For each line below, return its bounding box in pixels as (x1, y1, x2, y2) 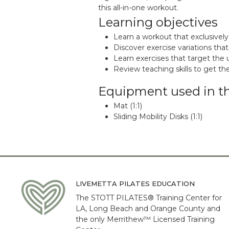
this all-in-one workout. (98, 3, 178, 12)
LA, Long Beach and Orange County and (76, 204, 220, 214)
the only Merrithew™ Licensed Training (76, 215, 215, 224)
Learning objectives (98, 15, 218, 30)
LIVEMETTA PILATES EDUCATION (76, 179, 195, 188)
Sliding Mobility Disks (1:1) (113, 112, 202, 121)
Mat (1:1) (113, 101, 142, 110)
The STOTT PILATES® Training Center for (76, 193, 222, 203)
